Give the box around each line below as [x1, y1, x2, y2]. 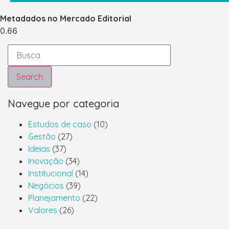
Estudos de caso [28, 119, 91, 130]
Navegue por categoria [8, 97, 119, 110]
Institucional [28, 168, 73, 179]
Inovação [28, 156, 63, 167]
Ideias [28, 144, 50, 154]
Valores [28, 205, 57, 216]
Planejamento [28, 193, 80, 203]
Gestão [28, 131, 56, 142]
